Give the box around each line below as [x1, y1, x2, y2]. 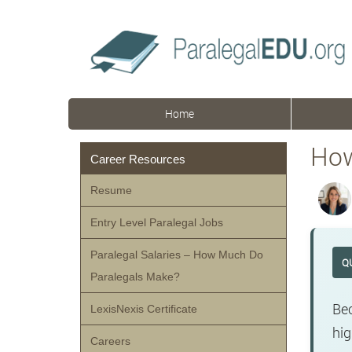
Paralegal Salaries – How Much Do [90, 248, 263, 261]
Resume [90, 184, 132, 196]
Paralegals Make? [90, 270, 180, 283]
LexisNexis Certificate [90, 302, 197, 315]
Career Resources [90, 152, 185, 166]
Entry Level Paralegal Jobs [90, 216, 223, 229]
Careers [90, 335, 130, 347]
